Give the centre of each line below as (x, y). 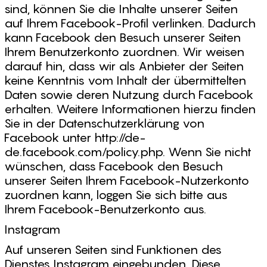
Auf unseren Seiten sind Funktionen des (113, 250)
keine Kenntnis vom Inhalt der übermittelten (125, 80)
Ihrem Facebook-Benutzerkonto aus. (105, 209)
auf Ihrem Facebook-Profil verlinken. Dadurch (130, 23)
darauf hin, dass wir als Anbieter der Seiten (124, 66)
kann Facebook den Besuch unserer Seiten (122, 38)
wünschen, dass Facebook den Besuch (114, 166)
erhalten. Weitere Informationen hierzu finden (130, 109)
